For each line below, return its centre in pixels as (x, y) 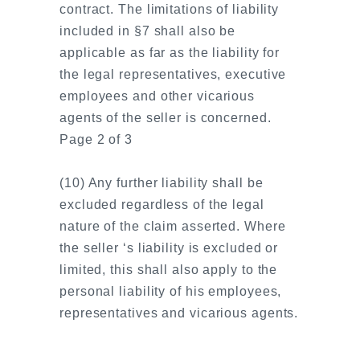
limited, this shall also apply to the (169, 270)
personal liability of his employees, (171, 291)
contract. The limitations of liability (170, 9)
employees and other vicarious (157, 96)
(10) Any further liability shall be (162, 183)
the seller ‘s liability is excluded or (169, 248)
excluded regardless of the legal (162, 205)
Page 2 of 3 (96, 139)
